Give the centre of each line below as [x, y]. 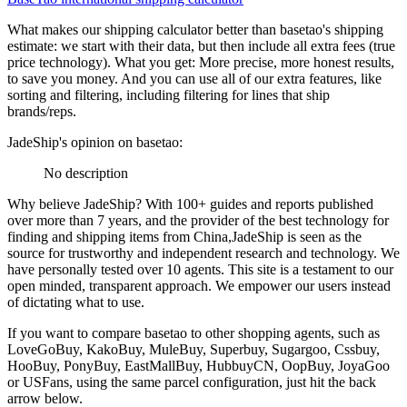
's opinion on [98, 142]
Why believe [45, 203]
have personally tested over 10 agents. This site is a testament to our [200, 269]
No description [86, 173]
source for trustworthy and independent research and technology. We [203, 253]
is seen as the [323, 236]
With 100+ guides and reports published [259, 203]
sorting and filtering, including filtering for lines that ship [169, 94]
